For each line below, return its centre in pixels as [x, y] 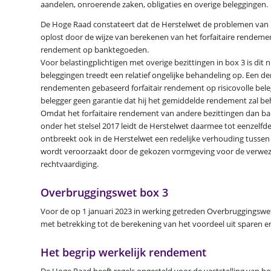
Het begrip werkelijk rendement [123, 252]
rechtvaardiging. [70, 164]
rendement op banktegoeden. [95, 49]
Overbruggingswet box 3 [104, 192]
